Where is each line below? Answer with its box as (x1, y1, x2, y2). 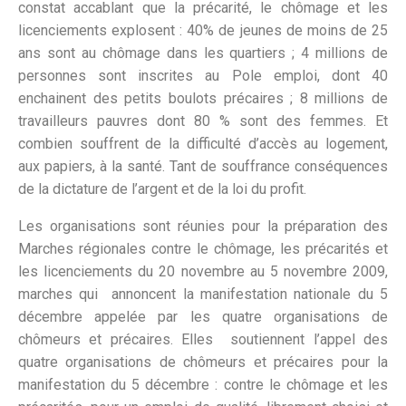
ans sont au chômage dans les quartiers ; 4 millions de (18, 44, 388, 63)
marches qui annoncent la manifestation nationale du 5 (18, 285, 388, 304)
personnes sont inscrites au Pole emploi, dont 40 (18, 67, 388, 85)
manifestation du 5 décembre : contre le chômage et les (18, 376, 388, 394)
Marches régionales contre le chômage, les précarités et (18, 240, 388, 258)
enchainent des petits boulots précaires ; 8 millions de (18, 90, 388, 108)
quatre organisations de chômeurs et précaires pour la (18, 353, 388, 372)
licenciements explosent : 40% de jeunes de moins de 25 (18, 22, 388, 40)
